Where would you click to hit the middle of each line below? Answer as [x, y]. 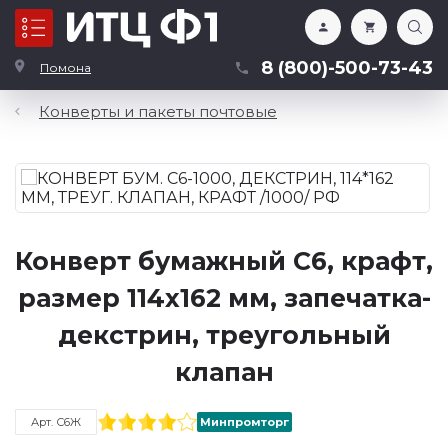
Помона [65, 67]
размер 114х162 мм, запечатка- [224, 298]
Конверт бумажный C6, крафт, [224, 261]
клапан [224, 372]
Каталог [93, 28]
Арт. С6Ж [56, 422]
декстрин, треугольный [224, 335]
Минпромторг [244, 422]
